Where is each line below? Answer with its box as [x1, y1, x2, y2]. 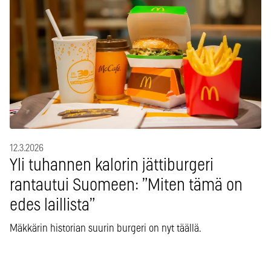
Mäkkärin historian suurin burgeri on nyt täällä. [10, 223, 201, 235]
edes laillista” [10, 197, 95, 215]
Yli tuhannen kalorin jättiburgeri [10, 157, 214, 175]
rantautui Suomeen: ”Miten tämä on [10, 177, 243, 195]
